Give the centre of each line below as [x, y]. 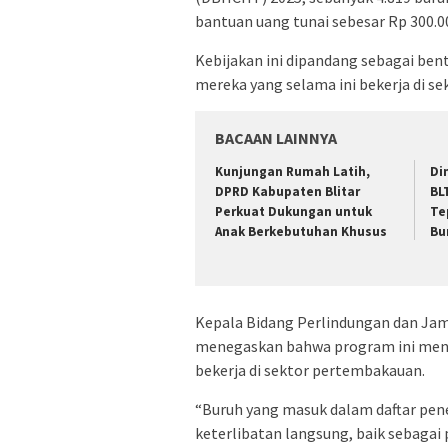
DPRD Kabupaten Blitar [287, 191]
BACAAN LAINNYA [276, 137]
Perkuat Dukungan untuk [293, 211]
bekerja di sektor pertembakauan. [310, 370]
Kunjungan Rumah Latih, [292, 171]
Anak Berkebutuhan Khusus [301, 231]
